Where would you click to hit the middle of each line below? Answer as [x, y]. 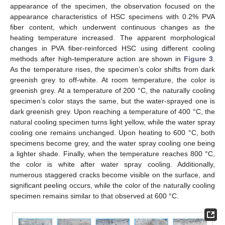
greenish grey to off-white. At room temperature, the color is [113, 80]
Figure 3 [198, 59]
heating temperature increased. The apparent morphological [113, 37]
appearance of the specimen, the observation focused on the [113, 6]
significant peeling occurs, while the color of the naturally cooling [113, 185]
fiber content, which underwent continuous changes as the [113, 27]
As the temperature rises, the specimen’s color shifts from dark [113, 69]
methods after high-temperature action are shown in [97, 59]
